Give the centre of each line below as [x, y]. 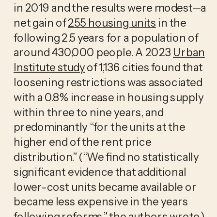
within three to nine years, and [88, 112]
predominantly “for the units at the [99, 127]
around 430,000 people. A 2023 [93, 52]
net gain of [40, 22]
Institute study [49, 67]
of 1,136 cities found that [144, 67]
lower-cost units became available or [105, 186]
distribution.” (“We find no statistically [106, 156]
